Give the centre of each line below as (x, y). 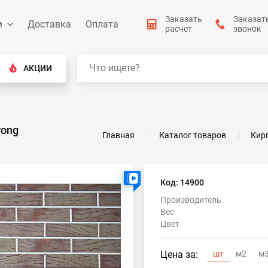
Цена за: (179, 255)
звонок (247, 29)
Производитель (191, 200)
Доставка (49, 24)
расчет (179, 29)
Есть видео (156, 178)
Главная (118, 135)
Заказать (184, 19)
